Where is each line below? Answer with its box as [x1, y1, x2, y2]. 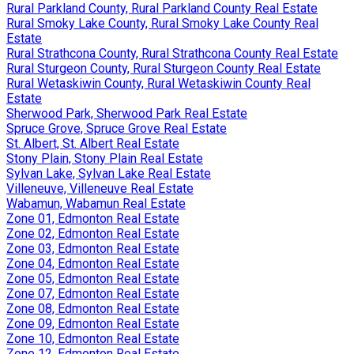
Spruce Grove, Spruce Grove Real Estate [6, 120, 227, 136]
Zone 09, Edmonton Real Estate [6, 315, 179, 331]
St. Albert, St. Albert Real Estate [6, 135, 179, 151]
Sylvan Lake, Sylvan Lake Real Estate [6, 165, 211, 181]
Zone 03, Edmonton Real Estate [6, 240, 179, 256]
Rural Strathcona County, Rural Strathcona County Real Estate [6, 45, 338, 61]
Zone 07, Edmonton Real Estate [6, 285, 179, 301]
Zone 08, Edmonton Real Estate [6, 300, 179, 316]
